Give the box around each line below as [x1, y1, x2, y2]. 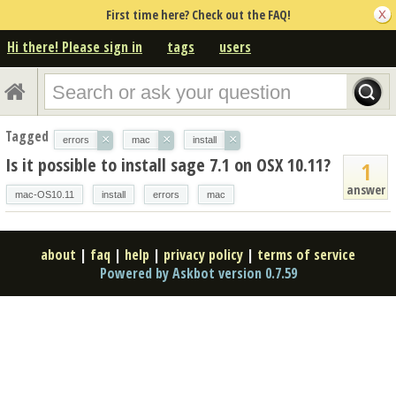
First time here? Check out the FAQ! [105, 6, 291, 23]
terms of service [257, 244, 355, 264]
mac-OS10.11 [15, 188, 74, 200]
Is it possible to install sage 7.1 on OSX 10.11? [5, 152, 331, 177]
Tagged [5, 126, 49, 146]
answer [346, 180, 385, 198]
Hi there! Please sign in [7, 36, 142, 57]
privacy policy [164, 244, 243, 264]
